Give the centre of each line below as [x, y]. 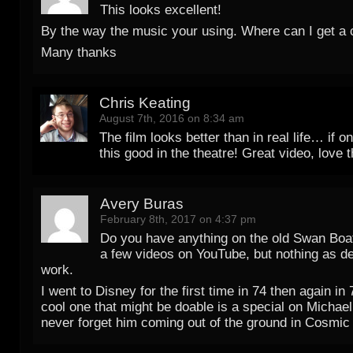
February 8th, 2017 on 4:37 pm [178, 219]
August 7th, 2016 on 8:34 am [172, 118]
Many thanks [79, 52]
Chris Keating [145, 102]
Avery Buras [142, 203]
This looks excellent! [161, 9]
